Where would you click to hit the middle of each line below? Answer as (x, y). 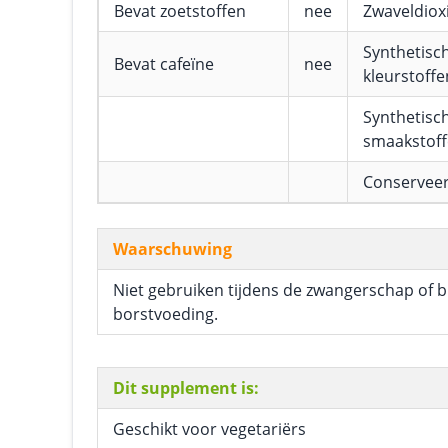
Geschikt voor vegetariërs (209, 429)
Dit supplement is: (186, 388)
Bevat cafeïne (164, 64)
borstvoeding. (165, 314)
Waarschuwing (172, 249)
